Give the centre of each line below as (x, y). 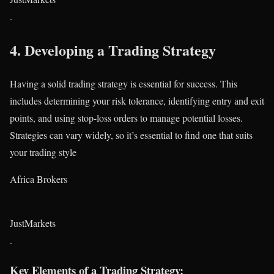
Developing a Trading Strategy (120, 50)
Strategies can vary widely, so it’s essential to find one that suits (131, 135)
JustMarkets (33, 223)
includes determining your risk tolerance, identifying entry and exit (137, 101)
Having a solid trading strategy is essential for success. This (124, 84)
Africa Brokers (39, 179)
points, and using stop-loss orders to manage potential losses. (126, 118)
